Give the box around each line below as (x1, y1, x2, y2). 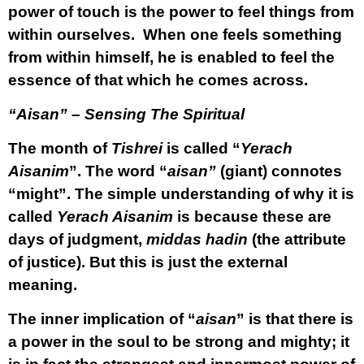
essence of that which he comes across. (8, 71, 308, 89)
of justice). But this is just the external (8, 253, 288, 271)
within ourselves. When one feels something (8, 26, 342, 43)
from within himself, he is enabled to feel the (8, 49, 335, 66)
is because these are (177, 208, 331, 225)
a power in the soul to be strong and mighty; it (8, 333, 349, 350)
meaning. (8, 276, 77, 293)
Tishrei (111, 140, 162, 157)
